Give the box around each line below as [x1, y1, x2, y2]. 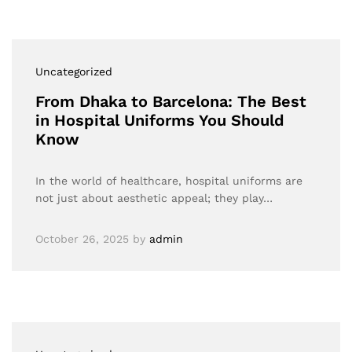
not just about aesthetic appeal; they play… [35, 192, 273, 204]
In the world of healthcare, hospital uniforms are [35, 174, 302, 187]
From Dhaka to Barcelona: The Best [35, 92, 306, 111]
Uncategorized [35, 65, 112, 78]
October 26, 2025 [35, 233, 129, 245]
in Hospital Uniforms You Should [35, 111, 284, 130]
